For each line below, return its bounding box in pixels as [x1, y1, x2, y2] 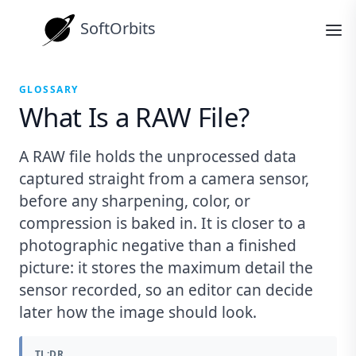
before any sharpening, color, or [19, 190, 250, 212]
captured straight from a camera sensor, [19, 168, 309, 190]
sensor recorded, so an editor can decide [19, 279, 313, 301]
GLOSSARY [19, 83, 79, 96]
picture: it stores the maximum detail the [19, 257, 313, 279]
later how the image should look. [19, 301, 257, 323]
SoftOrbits [80, 17, 156, 40]
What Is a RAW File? [19, 99, 250, 136]
